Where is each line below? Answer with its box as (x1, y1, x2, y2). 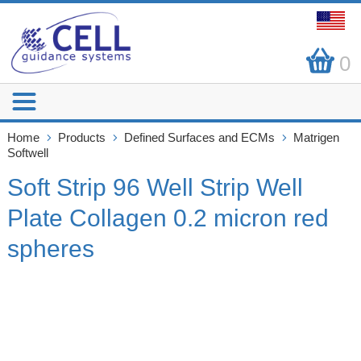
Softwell (6, 145, 48, 160)
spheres (6, 235, 94, 262)
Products (57, 130, 106, 144)
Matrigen (293, 130, 339, 144)
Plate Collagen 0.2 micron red (6, 205, 329, 231)
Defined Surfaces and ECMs (123, 130, 275, 144)
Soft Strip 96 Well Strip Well (6, 174, 303, 201)
